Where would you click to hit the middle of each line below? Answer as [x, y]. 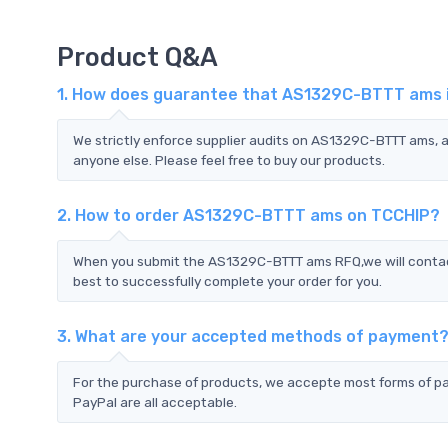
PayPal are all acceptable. [155, 401]
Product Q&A [137, 56]
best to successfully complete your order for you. [227, 280]
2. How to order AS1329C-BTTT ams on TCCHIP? [248, 215]
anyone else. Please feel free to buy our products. [229, 159]
